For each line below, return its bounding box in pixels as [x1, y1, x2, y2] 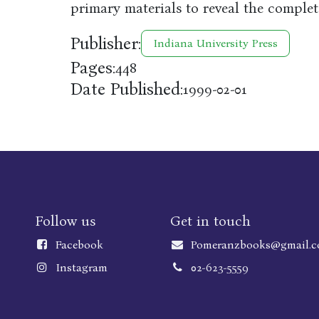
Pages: [70, 58, 115, 78]
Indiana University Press [152, 36, 278, 50]
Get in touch [170, 212, 251, 229]
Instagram [55, 261, 108, 274]
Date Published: [70, 79, 183, 99]
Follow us [35, 212, 95, 229]
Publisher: [70, 33, 141, 53]
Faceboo [55, 238, 97, 251]
